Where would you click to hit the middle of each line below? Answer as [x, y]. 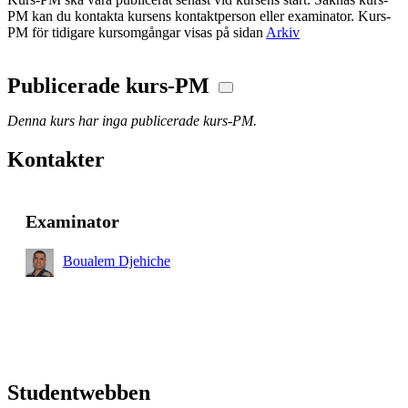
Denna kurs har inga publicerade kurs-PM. [132, 120]
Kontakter [56, 159]
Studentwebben [79, 392]
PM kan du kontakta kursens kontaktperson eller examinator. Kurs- [199, 16]
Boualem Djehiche [117, 260]
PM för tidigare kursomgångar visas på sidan [137, 33]
